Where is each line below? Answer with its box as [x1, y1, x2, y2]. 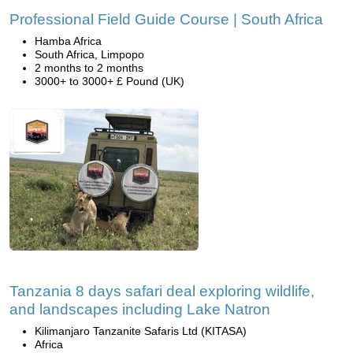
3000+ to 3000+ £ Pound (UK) [35, 75, 184, 87]
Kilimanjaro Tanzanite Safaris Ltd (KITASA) [35, 325, 247, 337]
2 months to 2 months [35, 61, 143, 74]
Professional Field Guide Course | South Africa [9, 11, 323, 28]
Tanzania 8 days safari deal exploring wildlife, [9, 283, 314, 299]
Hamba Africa [35, 35, 102, 47]
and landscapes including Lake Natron [9, 301, 270, 318]
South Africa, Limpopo [35, 48, 144, 61]
